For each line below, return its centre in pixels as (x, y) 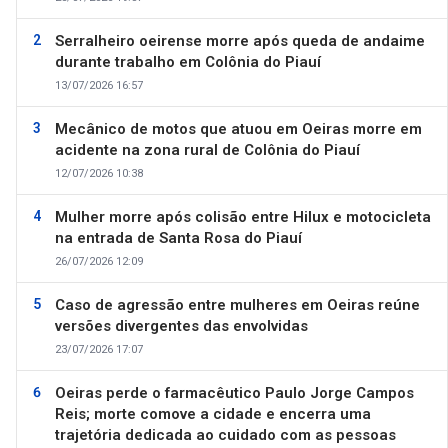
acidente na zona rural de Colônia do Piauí (207, 150)
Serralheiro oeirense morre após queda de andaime (240, 41)
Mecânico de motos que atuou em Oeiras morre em (238, 129)
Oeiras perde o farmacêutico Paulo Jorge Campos (234, 393)
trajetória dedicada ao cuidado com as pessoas (225, 435)
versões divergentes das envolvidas (181, 326)
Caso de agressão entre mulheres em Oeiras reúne (237, 305)
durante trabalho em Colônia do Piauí (188, 62)
